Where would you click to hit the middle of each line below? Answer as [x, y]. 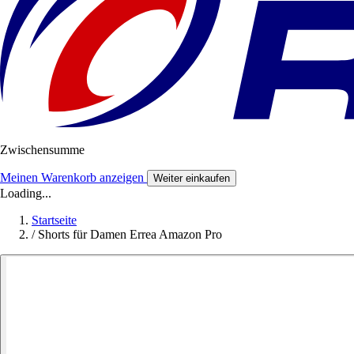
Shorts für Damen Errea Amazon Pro [130, 235]
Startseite [54, 220]
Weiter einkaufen [192, 179]
